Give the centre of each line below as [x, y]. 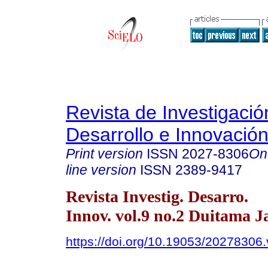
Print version [104, 154]
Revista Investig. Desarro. [157, 196]
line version [101, 170]
